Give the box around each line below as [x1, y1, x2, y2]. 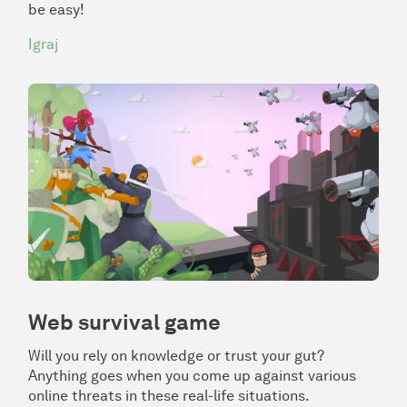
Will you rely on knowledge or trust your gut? [28, 347, 324, 365]
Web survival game [28, 309, 221, 336]
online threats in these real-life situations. [28, 387, 310, 405]
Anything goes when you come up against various [28, 367, 356, 385]
